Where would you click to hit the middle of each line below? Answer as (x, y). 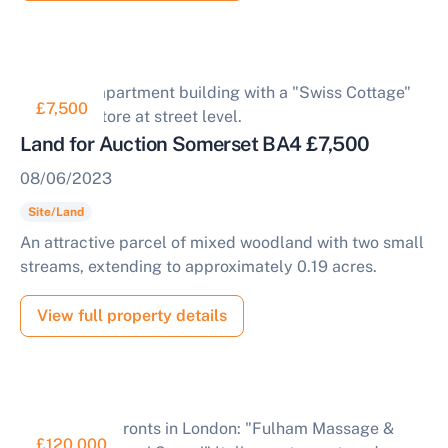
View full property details (132, 315)
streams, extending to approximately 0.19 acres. (198, 266)
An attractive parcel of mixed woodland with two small (222, 242)
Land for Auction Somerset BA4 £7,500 (195, 144)
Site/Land (55, 212)
